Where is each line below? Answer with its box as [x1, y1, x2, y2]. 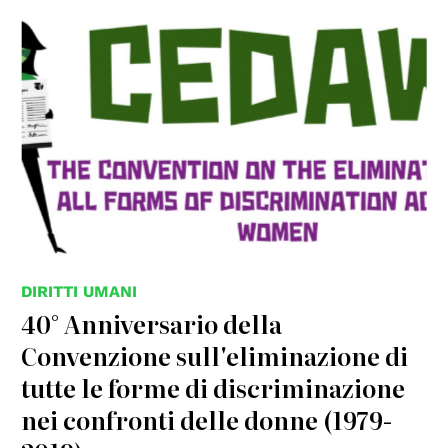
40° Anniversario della [21, 305, 283, 341]
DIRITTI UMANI [21, 281, 138, 301]
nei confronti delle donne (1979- [21, 401, 393, 437]
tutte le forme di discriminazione [21, 369, 406, 405]
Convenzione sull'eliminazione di [21, 337, 409, 373]
